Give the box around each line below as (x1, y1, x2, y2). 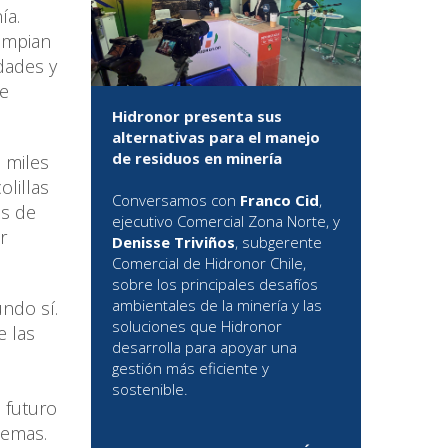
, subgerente (235, 232, 322, 253)
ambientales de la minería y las (112, 295, 322, 316)
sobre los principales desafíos (112, 274, 318, 295)
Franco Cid (240, 190, 319, 211)
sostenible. (112, 379, 188, 400)
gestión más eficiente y (112, 358, 269, 379)
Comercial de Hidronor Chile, (112, 253, 306, 274)
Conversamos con (112, 190, 240, 211)
